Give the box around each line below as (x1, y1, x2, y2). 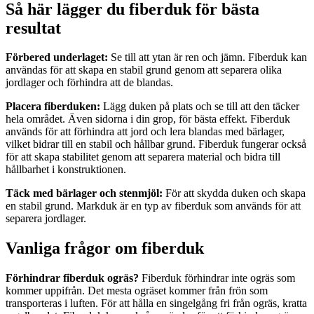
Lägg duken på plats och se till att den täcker (100, 100, 299, 113)
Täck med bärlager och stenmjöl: (6, 187, 163, 200)
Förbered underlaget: (6, 51, 108, 64)
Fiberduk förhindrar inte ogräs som (139, 272, 295, 285)
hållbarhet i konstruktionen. (6, 163, 126, 176)
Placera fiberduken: (6, 100, 100, 113)
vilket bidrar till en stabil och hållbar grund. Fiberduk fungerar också (6, 138, 306, 151)
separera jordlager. (6, 212, 86, 225)
